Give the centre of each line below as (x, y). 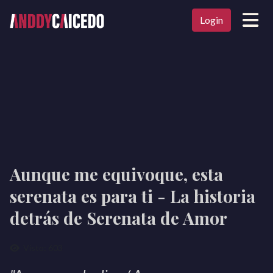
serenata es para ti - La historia (133, 196)
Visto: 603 (43, 248)
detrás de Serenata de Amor (119, 218)
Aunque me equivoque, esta (116, 174)
